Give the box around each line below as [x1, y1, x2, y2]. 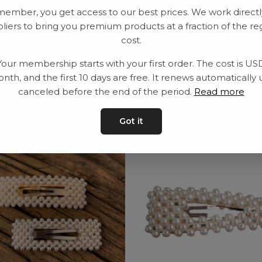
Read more [194, 86, 244, 97]
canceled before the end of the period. [18, 86, 194, 97]
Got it [119, 116, 143, 126]
